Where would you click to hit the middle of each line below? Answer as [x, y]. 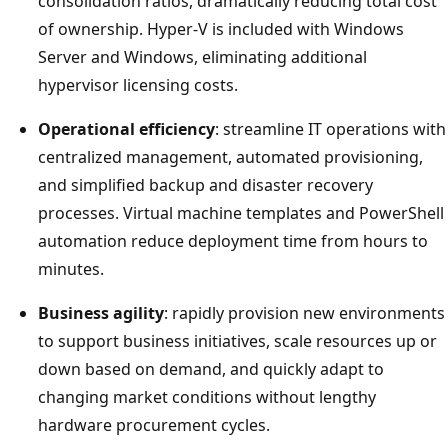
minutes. [71, 268]
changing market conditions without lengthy [207, 396]
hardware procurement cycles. [154, 424]
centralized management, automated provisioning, [230, 156]
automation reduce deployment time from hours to [233, 240]
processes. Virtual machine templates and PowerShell [241, 212]
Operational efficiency [126, 128]
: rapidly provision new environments [304, 312]
